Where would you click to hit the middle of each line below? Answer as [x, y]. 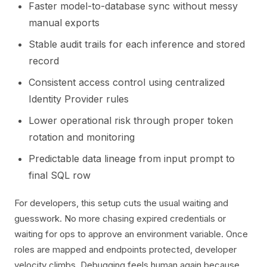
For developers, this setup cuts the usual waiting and [121, 203]
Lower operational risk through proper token [131, 120]
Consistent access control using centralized [127, 82]
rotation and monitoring [82, 137]
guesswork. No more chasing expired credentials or [120, 218]
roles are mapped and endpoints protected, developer [125, 249]
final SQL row [60, 175]
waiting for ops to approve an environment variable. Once [131, 234]
